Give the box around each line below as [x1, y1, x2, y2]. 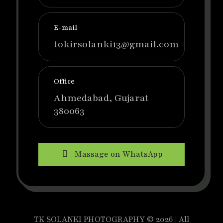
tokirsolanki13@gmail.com [54, 38, 179, 51]
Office [54, 77, 75, 87]
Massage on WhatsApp [74, 149, 163, 160]
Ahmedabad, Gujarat [54, 92, 149, 105]
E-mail [54, 23, 77, 33]
